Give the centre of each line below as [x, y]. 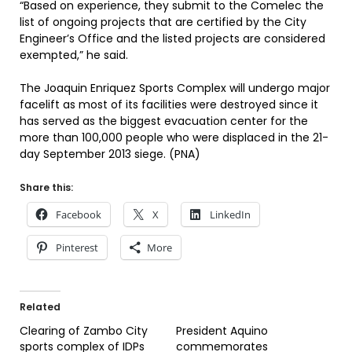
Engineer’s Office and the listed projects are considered [172, 38]
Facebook [79, 214]
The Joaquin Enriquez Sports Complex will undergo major [175, 88]
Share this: [46, 187]
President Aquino [222, 331]
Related [40, 307]
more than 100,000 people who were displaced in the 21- [174, 137]
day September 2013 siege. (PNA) [110, 154]
